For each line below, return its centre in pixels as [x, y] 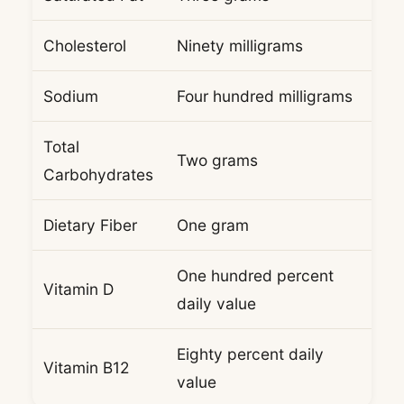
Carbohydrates [98, 174]
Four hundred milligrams [265, 96]
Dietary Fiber [90, 225]
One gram [213, 225]
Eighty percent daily [250, 353]
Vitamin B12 [86, 367]
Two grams [217, 160]
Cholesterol [85, 45]
